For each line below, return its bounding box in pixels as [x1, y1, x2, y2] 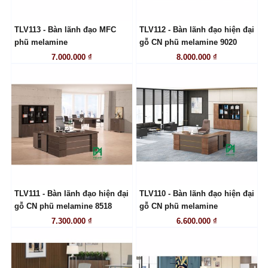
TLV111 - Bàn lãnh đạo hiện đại [14, 190, 129, 198]
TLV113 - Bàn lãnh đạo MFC [14, 26, 116, 34]
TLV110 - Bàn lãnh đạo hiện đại [139, 190, 254, 198]
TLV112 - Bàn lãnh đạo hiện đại [139, 26, 254, 34]
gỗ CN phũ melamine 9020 [139, 38, 237, 47]
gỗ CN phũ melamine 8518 [14, 202, 112, 211]
